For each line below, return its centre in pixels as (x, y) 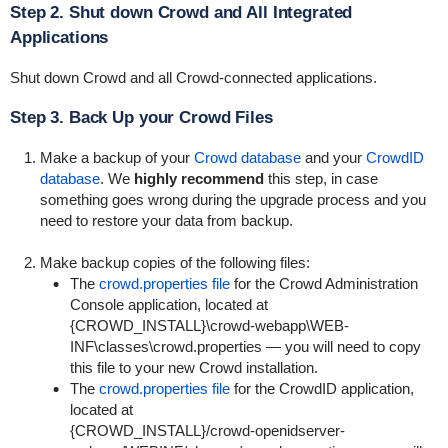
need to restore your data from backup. (168, 220)
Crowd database (247, 157)
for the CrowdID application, (321, 388)
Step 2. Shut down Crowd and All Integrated (181, 12)
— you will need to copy (341, 346)
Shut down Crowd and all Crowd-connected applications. (193, 77)
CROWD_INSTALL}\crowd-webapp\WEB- (211, 325)
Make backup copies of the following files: (174, 262)
